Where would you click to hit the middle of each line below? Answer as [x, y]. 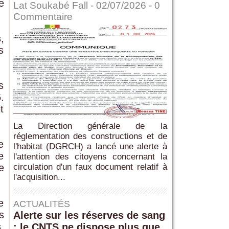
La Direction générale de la [90, 126]
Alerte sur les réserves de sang [89, 215]
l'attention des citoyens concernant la [90, 157]
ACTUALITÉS [41, 204]
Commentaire [43, 17]
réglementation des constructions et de [90, 136]
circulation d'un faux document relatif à [90, 167]
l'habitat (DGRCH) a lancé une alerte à [90, 147]
